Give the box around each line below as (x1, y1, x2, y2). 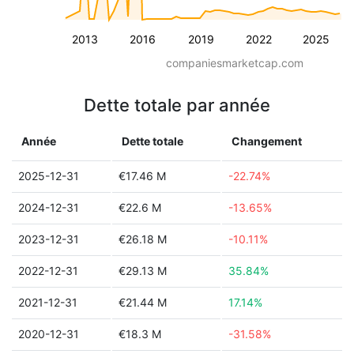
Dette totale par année (84, 95, 270, 115)
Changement (232, 134, 302, 148)
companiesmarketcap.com (166, 56, 303, 70)
